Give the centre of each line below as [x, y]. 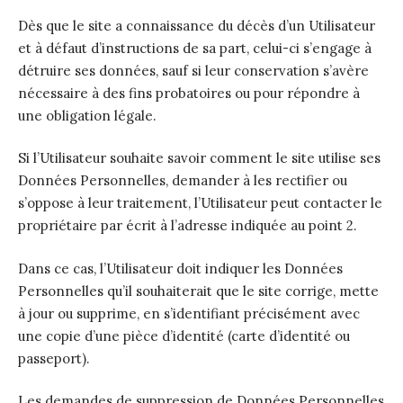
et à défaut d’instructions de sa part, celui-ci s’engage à [195, 48]
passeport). [54, 358]
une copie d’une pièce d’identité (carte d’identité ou [184, 336]
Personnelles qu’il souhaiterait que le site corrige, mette [198, 291]
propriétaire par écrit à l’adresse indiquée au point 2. [188, 225]
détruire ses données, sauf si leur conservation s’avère [193, 70]
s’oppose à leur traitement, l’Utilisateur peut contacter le [200, 203]
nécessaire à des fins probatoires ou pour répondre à [189, 93]
